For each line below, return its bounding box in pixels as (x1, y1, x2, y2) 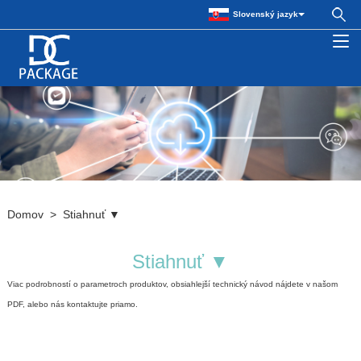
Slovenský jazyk (233, 10, 298, 19)
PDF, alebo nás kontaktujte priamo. (6, 299, 138, 309)
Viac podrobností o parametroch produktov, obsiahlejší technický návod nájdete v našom (6, 279, 338, 288)
